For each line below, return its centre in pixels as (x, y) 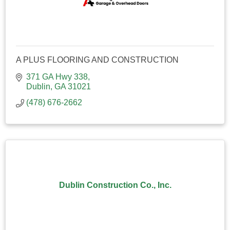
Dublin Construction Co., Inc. (115, 185)
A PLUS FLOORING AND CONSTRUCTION (97, 60)
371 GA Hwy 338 (57, 76)
